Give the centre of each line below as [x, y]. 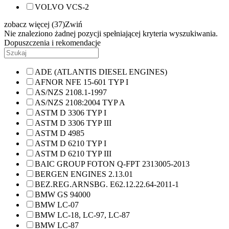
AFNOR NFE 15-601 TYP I [82, 82]
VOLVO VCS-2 [62, 7]
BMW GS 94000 [63, 194]
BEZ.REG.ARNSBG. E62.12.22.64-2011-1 [107, 184]
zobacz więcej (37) [35, 24]
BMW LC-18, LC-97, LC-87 [82, 215]
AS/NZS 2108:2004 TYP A [80, 102]
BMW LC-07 [57, 205]
